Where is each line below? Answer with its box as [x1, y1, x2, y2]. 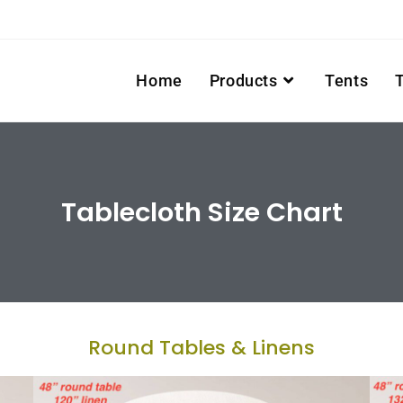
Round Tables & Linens [88, 334, 315, 362]
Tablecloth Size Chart [60, 193, 343, 230]
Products [209, 71, 278, 90]
